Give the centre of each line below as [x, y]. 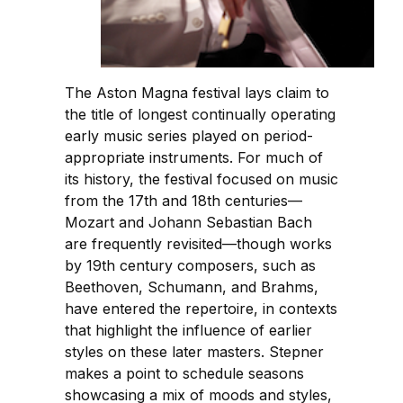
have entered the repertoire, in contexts [201, 308]
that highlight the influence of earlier [188, 330]
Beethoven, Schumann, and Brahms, [192, 287]
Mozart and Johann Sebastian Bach [188, 222]
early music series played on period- [189, 135]
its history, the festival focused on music [201, 179]
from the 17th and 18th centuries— [184, 200]
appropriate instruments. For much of [194, 157]
